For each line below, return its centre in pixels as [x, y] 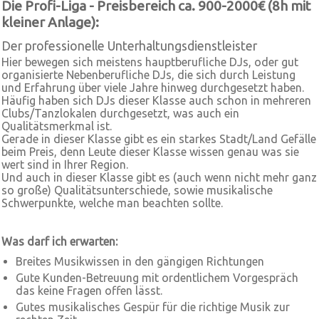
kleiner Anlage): [50, 22]
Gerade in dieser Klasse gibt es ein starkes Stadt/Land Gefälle [159, 139]
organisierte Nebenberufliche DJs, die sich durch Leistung [148, 75]
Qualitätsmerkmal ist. [57, 126]
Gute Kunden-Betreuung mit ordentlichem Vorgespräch [157, 278]
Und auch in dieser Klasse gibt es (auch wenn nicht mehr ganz [159, 177]
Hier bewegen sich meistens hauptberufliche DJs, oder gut [150, 62]
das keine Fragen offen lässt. [89, 291]
